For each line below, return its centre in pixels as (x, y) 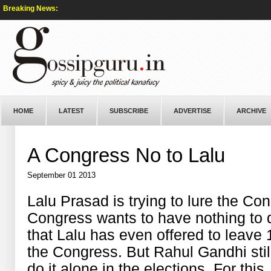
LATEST (71, 111)
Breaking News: (31, 8)
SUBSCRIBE (129, 111)
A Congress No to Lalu (126, 155)
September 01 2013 (62, 175)
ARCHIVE (251, 111)
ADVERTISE (192, 111)
